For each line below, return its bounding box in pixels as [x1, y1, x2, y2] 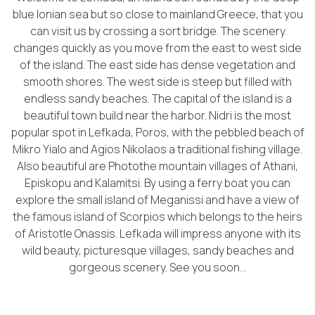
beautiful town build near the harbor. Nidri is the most [24, 107, 291, 123]
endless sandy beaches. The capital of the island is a [23, 90, 292, 106]
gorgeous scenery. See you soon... [69, 259, 246, 275]
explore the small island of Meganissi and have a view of [15, 191, 300, 207]
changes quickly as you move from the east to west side [13, 39, 302, 56]
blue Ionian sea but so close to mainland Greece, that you [12, 6, 303, 22]
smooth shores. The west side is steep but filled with [23, 73, 292, 89]
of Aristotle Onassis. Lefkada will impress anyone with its [14, 225, 301, 241]
